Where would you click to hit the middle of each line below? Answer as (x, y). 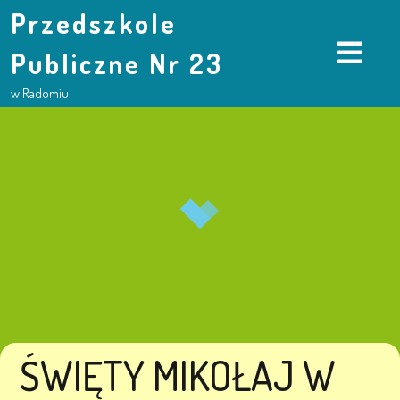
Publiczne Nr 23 (117, 63)
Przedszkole (94, 23)
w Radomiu (40, 93)
